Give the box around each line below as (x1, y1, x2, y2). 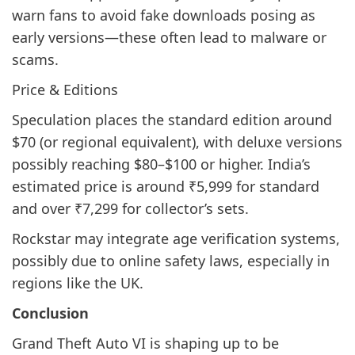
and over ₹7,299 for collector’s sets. (12, 198, 249, 218)
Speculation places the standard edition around (12, 109, 332, 129)
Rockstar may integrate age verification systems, (12, 228, 340, 248)
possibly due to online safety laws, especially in (12, 250, 330, 270)
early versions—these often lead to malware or (12, 27, 326, 47)
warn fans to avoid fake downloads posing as (12, 5, 315, 25)
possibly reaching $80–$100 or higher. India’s (12, 154, 311, 174)
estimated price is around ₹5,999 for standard (12, 176, 319, 196)
